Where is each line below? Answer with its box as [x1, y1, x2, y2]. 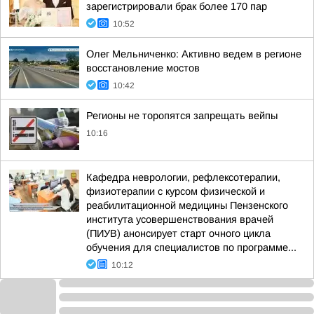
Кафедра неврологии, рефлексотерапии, [86, 172, 280, 183]
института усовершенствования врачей [86, 214, 273, 225]
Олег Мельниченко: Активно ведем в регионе [86, 48, 301, 60]
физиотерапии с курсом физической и [86, 186, 265, 197]
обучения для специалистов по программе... [86, 242, 296, 253]
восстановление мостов [86, 62, 200, 74]
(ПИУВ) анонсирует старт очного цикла [86, 228, 271, 239]
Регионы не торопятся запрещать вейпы [86, 110, 278, 121]
